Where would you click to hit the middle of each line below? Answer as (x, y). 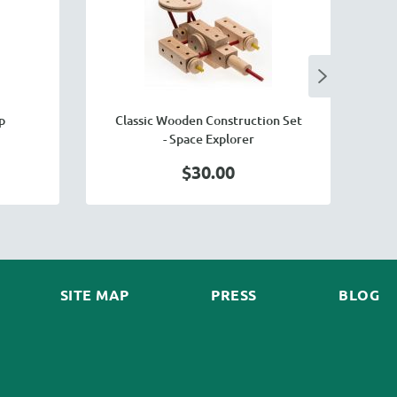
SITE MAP (94, 295)
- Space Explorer (208, 139)
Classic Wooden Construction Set (208, 120)
